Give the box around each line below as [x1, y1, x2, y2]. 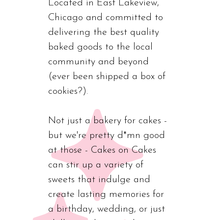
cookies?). [48, 86, 88, 96]
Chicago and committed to [48, 12, 163, 23]
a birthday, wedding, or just [48, 204, 165, 214]
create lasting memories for [48, 189, 164, 199]
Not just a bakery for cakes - [48, 115, 167, 126]
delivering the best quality [48, 27, 159, 37]
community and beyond [48, 56, 149, 67]
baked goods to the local [48, 42, 153, 52]
